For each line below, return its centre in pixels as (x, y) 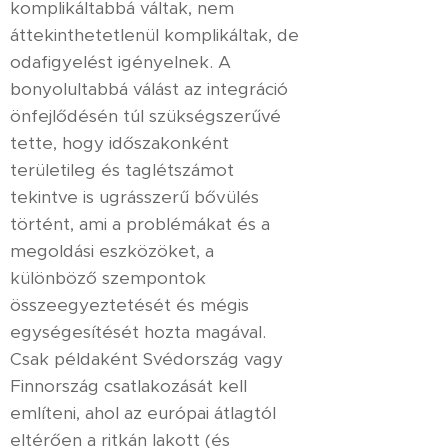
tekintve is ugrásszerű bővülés (134, 197)
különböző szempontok (108, 278)
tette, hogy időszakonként (119, 143)
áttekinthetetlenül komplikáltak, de (154, 35)
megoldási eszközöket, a (112, 251)
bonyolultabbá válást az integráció (149, 89)
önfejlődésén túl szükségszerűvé (145, 116)
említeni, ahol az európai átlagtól (143, 413)
